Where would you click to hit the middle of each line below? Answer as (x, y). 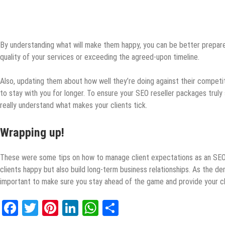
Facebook (48, 208)
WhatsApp (131, 208)
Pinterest (87, 208)
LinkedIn (104, 208)
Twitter (61, 208)
